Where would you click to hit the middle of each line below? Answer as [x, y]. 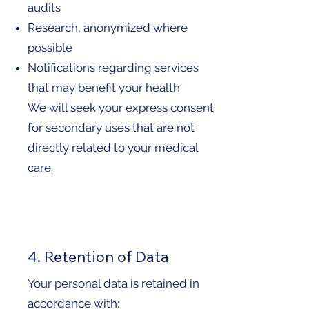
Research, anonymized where [108, 28]
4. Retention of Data [98, 257]
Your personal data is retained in [113, 284]
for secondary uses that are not [111, 128]
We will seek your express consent [121, 108]
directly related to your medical [113, 148]
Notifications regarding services [113, 68]
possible [50, 48]
